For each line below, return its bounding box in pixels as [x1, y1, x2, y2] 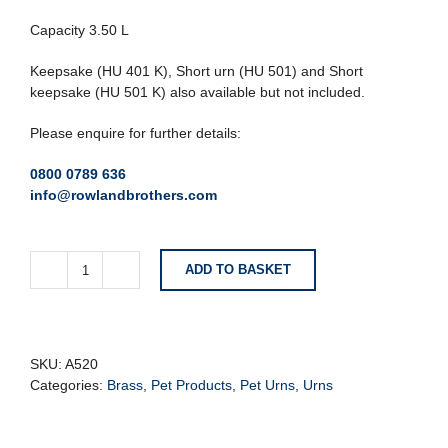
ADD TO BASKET [185, 262, 291, 277]
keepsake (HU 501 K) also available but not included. [30, 84, 365, 100]
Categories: [30, 377, 107, 393]
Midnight [83, 354, 138, 371]
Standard [83, 291, 142, 308]
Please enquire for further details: [30, 125, 241, 141]
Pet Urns [240, 377, 295, 393]
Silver [83, 417, 119, 434]
